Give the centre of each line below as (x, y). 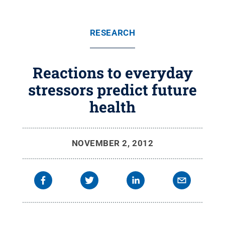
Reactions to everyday (113, 73)
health (113, 107)
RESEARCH (113, 33)
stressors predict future (113, 90)
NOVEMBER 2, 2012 (113, 143)
